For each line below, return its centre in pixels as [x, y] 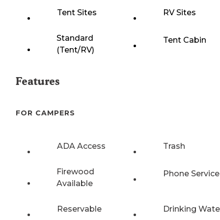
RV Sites [179, 13]
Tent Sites [77, 13]
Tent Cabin [185, 40]
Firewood [75, 171]
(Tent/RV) [75, 50]
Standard [75, 38]
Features [38, 82]
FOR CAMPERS [45, 113]
